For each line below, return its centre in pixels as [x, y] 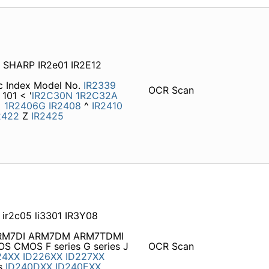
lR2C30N [52, 96]
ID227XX [85, 257]
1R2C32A [96, 96]
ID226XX [42, 257]
